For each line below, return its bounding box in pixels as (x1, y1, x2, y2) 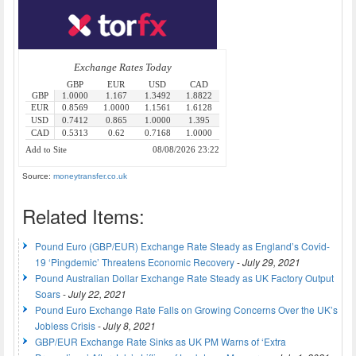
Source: (22, 171, 53, 180)
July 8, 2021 (103, 318, 156, 332)
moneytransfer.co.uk (53, 171, 127, 180)
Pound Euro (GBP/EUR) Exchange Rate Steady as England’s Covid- (35, 238, 330, 253)
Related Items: (22, 201, 145, 230)
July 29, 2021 (242, 254, 300, 269)
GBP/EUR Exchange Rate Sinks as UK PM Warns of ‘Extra (35, 334, 286, 348)
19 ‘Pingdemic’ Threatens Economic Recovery (35, 254, 234, 269)
